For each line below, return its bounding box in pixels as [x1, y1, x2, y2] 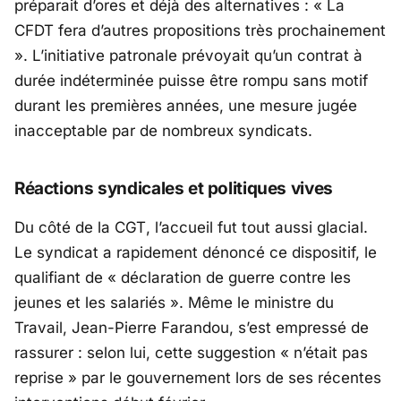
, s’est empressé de [229, 319, 369, 337]
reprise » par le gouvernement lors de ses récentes [14, 369, 381, 388]
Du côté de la [14, 218, 115, 237]
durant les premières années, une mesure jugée [14, 97, 357, 115]
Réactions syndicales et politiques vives [14, 178, 333, 200]
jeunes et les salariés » [14, 294, 179, 312]
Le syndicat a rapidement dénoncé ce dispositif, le [14, 243, 377, 262]
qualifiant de [14, 269, 107, 287]
